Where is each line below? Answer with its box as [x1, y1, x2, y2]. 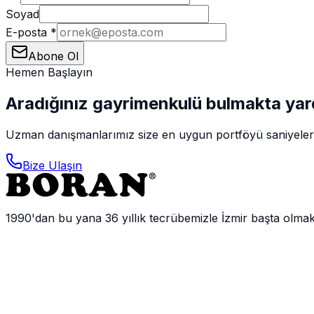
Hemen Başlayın [6, 64, 93, 79]
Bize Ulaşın [22, 158, 82, 172]
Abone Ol [28, 48, 78, 63]
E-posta [6, 25, 47, 39]
